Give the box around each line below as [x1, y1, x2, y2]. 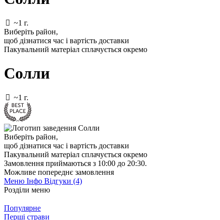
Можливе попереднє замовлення [4, 167, 114, 176]
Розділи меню [4, 185, 50, 194]
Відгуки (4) [44, 176, 82, 185]
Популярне [4, 203, 41, 212]
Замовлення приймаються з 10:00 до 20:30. [4, 159, 147, 167]
